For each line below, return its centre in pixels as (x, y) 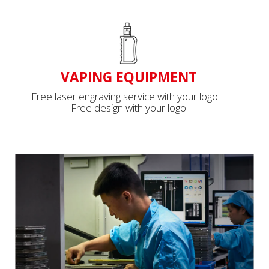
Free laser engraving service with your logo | (128, 96)
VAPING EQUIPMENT (128, 77)
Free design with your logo (128, 107)
